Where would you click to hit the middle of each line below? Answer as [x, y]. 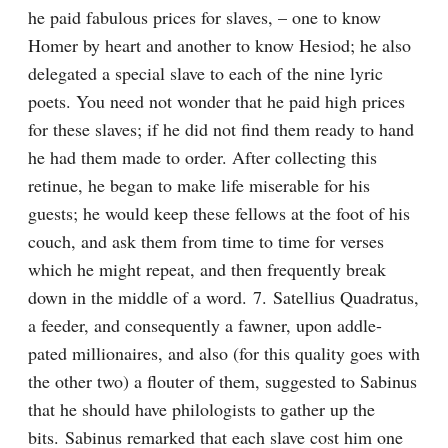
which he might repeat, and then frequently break [207, 269]
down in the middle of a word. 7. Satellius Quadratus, [223, 297]
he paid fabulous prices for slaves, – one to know [204, 17]
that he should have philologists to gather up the [201, 409]
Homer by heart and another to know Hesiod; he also [219, 45]
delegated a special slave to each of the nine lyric [205, 73]
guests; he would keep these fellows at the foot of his [219, 213]
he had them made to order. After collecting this [202, 157]
